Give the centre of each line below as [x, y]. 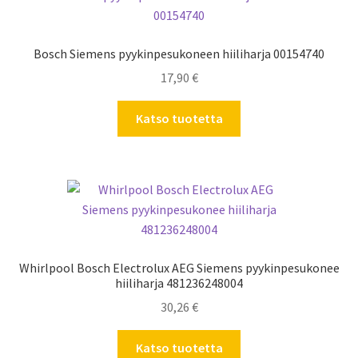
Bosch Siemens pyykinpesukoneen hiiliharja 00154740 [179, 53]
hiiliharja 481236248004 [179, 282]
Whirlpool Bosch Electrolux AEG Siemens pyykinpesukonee [179, 267]
